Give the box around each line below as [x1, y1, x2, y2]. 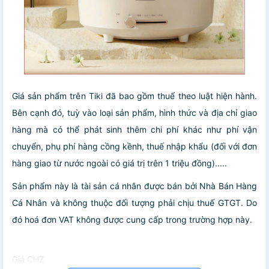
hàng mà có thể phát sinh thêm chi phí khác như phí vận [12, 124, 257, 135]
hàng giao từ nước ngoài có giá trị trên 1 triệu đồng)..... [12, 158, 227, 169]
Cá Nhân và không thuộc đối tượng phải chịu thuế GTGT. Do [12, 198, 257, 208]
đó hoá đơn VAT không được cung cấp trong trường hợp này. [12, 214, 252, 225]
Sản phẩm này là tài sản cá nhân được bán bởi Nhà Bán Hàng [12, 181, 257, 192]
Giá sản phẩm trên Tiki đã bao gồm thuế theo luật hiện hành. [12, 91, 257, 101]
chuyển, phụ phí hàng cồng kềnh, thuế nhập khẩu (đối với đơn [12, 141, 257, 152]
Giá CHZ [12, 254, 44, 265]
